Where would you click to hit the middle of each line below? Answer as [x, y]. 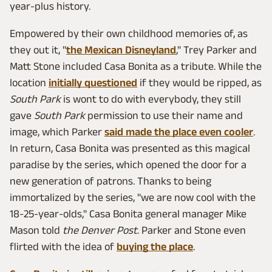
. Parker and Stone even [192, 230]
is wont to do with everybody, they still [151, 99]
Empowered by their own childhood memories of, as [129, 33]
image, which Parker [57, 131]
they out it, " [38, 49]
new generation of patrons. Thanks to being [110, 181]
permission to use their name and [164, 115]
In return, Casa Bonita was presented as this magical [130, 148]
